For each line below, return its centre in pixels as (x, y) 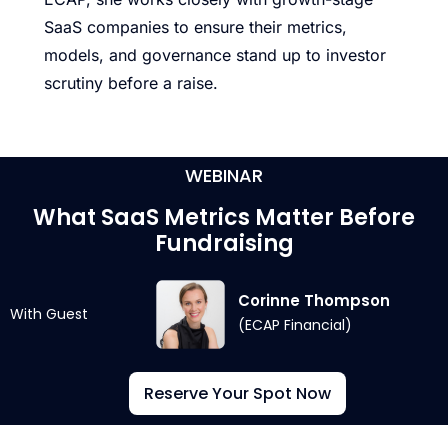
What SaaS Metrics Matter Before (224, 217)
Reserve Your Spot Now (238, 393)
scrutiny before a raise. (131, 82)
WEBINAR (224, 175)
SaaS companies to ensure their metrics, (195, 26)
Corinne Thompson (314, 301)
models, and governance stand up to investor (215, 54)
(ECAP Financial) (295, 325)
